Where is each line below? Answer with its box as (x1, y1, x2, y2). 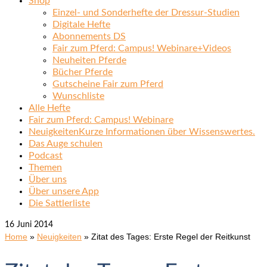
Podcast (29, 150, 63, 160)
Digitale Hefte (52, 19, 110, 29)
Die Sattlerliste (29, 198, 90, 208)
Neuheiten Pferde (52, 55, 126, 65)
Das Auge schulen (29, 138, 103, 148)
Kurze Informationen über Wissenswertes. (79, 126, 255, 136)
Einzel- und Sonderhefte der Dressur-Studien (52, 7, 240, 17)
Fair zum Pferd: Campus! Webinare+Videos (52, 43, 231, 53)
